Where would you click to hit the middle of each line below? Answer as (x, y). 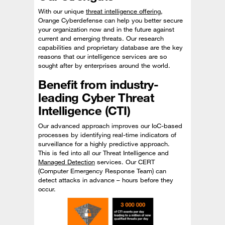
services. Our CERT (125, 161)
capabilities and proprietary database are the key (110, 47)
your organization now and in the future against (106, 29)
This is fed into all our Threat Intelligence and (103, 152)
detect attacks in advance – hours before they (106, 180)
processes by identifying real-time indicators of (107, 134)
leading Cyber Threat (96, 97)
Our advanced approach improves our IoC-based (110, 125)
